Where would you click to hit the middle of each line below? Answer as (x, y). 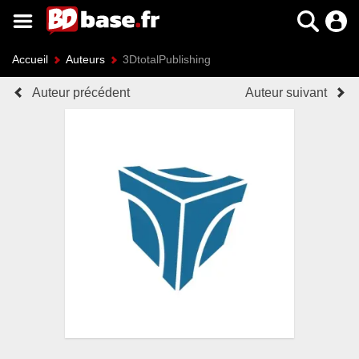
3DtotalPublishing (167, 59)
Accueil (30, 59)
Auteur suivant (286, 93)
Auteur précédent (81, 93)
